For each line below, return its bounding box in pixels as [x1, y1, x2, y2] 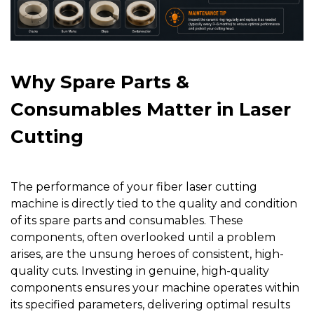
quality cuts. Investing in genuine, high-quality [11, 264, 269, 278]
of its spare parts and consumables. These [11, 214, 243, 228]
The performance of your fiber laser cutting [11, 180, 257, 194]
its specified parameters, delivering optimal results [11, 298, 290, 312]
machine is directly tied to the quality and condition [11, 197, 297, 211]
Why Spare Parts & [11, 71, 189, 94]
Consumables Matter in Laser [11, 98, 291, 121]
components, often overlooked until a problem [11, 231, 275, 245]
